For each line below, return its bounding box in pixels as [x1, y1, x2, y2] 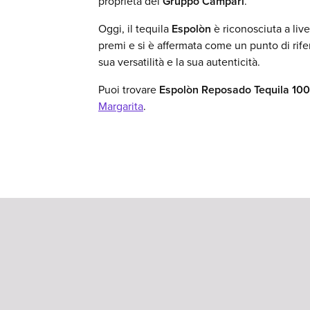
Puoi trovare [98, 82, 159, 98]
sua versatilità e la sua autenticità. [98, 54, 260, 71]
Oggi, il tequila [98, 21, 172, 37]
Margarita [98, 98, 143, 115]
